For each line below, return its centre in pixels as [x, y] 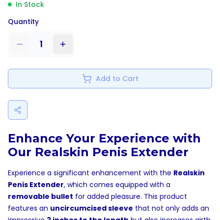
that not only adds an [171, 208]
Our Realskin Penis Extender [98, 152]
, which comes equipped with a [117, 185]
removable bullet [41, 196]
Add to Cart [117, 79]
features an [29, 208]
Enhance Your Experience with [104, 138]
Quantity [23, 22]
